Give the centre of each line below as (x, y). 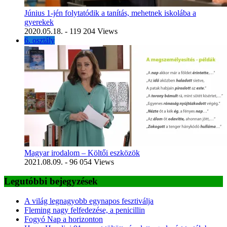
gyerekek (39, 22)
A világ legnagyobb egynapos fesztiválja (89, 201)
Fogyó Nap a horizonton (64, 219)
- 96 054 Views (89, 162)
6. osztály (40, 40)
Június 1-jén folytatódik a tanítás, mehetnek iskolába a (110, 13)
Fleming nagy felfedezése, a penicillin (85, 210)
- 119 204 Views (91, 31)
